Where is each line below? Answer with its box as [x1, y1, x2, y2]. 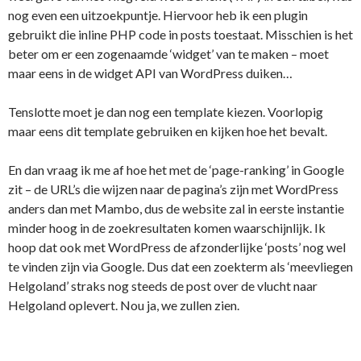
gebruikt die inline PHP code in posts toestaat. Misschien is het [8, 27, 353, 43]
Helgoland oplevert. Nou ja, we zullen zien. [8, 297, 239, 313]
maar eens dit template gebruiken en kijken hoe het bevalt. [8, 123, 327, 139]
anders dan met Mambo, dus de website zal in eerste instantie [8, 201, 344, 217]
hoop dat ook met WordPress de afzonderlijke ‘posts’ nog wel [8, 239, 346, 255]
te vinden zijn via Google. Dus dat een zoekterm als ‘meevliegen [8, 259, 353, 275]
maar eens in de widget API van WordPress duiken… [8, 65, 293, 81]
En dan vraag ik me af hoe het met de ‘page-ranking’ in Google [8, 162, 344, 178]
